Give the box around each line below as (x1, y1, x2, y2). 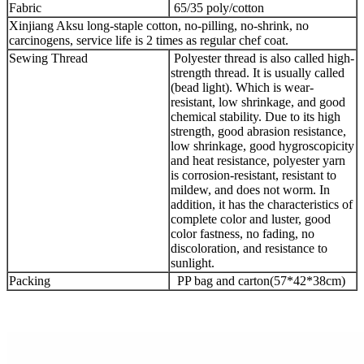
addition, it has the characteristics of (171, 197, 353, 211)
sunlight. (171, 255, 214, 270)
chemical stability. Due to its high (171, 109, 340, 123)
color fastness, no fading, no (171, 226, 314, 240)
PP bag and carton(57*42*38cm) (171, 273, 345, 288)
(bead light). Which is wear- (171, 80, 314, 94)
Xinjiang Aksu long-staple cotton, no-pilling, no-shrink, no (9, 18, 309, 32)
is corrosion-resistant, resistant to (171, 167, 336, 182)
